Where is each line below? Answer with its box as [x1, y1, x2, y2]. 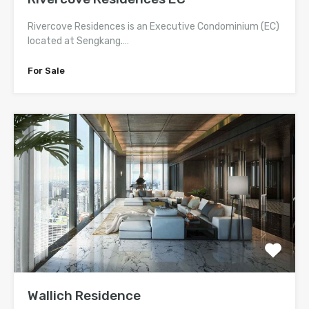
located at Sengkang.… [28, 35, 129, 48]
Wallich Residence [28, 287, 141, 303]
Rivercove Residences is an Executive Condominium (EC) [28, 21, 279, 33]
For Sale [28, 66, 65, 77]
